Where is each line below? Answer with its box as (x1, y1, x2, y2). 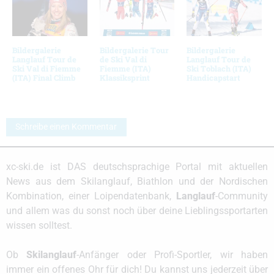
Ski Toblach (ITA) (187, 63, 252, 73)
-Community (215, 190, 268, 202)
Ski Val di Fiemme (12, 63, 81, 73)
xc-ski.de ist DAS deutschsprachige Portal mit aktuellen (6, 161, 268, 173)
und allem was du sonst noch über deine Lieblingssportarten (6, 205, 268, 217)
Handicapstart (187, 72, 241, 83)
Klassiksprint (99, 72, 150, 83)
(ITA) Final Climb (12, 72, 75, 83)
